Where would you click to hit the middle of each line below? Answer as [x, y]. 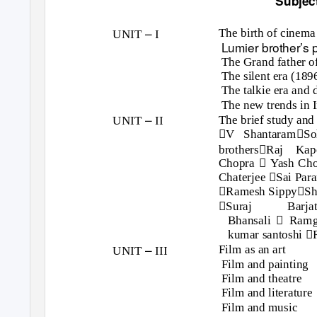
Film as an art [252, 249]
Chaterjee [243, 177]
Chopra [238, 163]
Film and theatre [261, 278]
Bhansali [252, 220]
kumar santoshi [266, 235]
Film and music [259, 307]
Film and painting [265, 264]
